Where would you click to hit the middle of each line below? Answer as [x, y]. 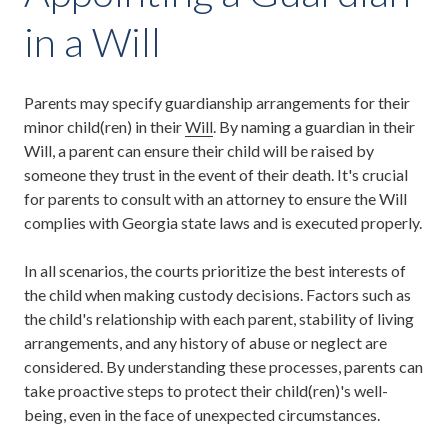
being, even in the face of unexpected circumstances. [202, 414]
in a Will [92, 41]
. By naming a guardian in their [314, 126]
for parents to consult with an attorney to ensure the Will [215, 198]
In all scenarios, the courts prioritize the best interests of [215, 270]
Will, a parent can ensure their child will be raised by [199, 150]
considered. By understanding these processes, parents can [223, 366]
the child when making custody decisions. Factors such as [217, 294]
